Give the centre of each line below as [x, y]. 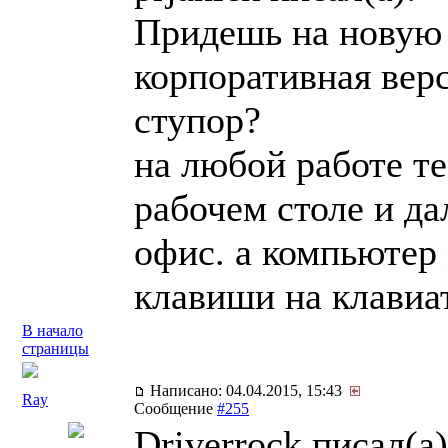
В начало [52, 330]
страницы [55, 348]
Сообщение [175, 408]
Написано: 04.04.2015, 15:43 [248, 390]
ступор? [197, 120]
